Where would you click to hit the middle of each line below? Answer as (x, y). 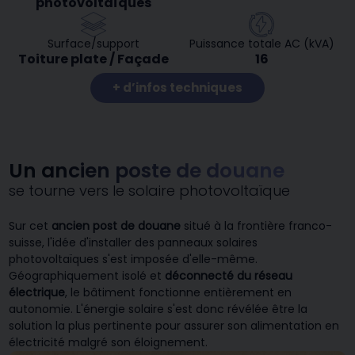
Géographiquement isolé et (87, 276)
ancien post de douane (116, 226)
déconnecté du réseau (229, 276)
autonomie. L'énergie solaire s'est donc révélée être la (158, 309)
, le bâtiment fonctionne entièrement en (179, 293)
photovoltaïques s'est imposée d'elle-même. (134, 260)
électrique (37, 293)
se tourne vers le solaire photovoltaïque (150, 191)
